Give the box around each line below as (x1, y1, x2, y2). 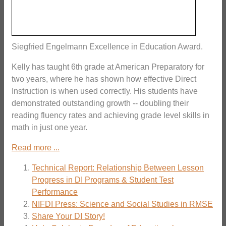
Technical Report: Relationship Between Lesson (32, 163, 204, 172)
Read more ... (12, 143, 60, 152)
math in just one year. (12, 123, 87, 132)
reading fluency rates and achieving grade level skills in (12, 110, 209, 120)
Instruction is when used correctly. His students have (12, 86, 198, 95)
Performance (32, 187, 78, 196)
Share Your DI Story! (32, 211, 105, 220)
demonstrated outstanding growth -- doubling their (12, 98, 189, 107)
